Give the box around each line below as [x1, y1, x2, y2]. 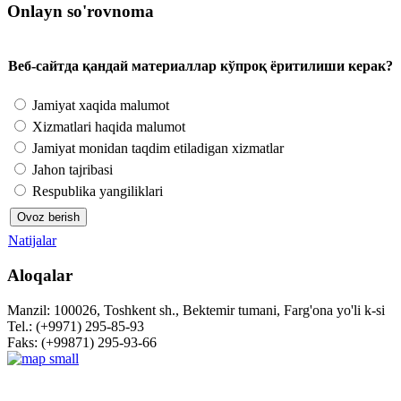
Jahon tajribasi [29, 161, 113, 177]
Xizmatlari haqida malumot [29, 118, 185, 134]
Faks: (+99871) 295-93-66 [7, 335, 157, 351]
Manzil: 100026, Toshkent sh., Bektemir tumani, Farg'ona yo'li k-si [7, 303, 385, 319]
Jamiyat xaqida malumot [29, 97, 169, 113]
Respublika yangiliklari [29, 183, 163, 199]
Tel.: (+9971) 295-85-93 [7, 319, 144, 335]
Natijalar [8, 232, 56, 248]
